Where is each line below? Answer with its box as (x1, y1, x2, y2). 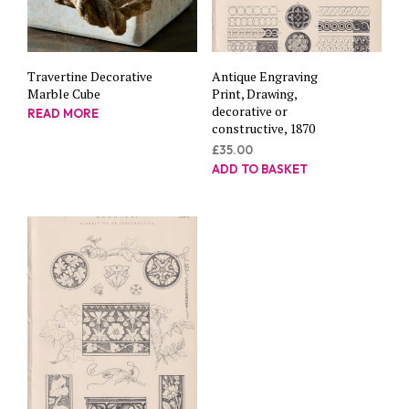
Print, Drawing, (211, 85, 297, 103)
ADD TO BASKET (211, 162, 308, 177)
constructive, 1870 (211, 120, 315, 138)
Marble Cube (27, 85, 100, 103)
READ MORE (27, 106, 99, 121)
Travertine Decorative (27, 68, 152, 86)
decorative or (211, 102, 288, 121)
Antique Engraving (211, 68, 318, 86)
